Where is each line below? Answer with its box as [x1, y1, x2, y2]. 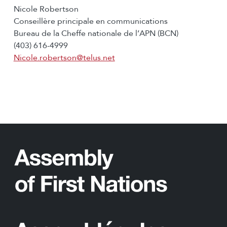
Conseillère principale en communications [13, 16, 168, 27]
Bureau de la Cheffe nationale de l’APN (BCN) [13, 28, 178, 40]
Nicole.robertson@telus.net [13, 52, 115, 64]
